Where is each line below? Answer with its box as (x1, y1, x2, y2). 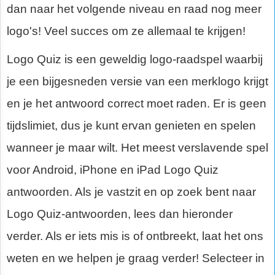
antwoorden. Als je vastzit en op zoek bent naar (7, 185, 256, 198)
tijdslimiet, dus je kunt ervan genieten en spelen (7, 119, 256, 132)
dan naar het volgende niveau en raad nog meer (7, 2, 261, 15)
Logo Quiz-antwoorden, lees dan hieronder (7, 207, 233, 220)
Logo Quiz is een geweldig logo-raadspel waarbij (7, 53, 263, 66)
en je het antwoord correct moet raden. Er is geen (7, 97, 266, 110)
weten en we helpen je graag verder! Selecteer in (7, 252, 265, 265)
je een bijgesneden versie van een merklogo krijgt (7, 75, 268, 88)
